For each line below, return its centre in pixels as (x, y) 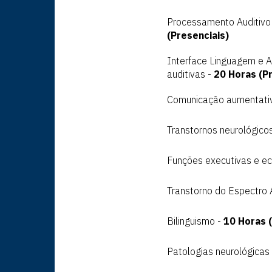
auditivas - (190, 74)
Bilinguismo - (195, 221)
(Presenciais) (198, 36)
